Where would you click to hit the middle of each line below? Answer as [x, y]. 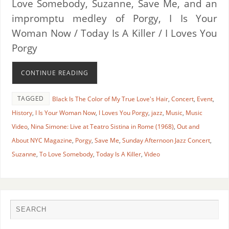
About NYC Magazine [42, 140]
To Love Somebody [66, 154]
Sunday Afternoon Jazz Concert [166, 140]
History [22, 112]
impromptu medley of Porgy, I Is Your [114, 18]
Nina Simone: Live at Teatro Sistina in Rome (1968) [102, 126]
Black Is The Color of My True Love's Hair [110, 99]
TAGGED [30, 98]
